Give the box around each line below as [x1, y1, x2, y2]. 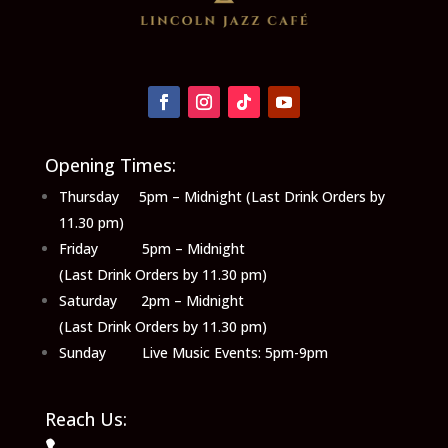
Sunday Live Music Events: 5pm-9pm [58, 342, 328, 362]
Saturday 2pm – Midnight [58, 290, 244, 310]
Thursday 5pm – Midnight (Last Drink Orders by [58, 186, 385, 206]
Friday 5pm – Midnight [58, 238, 245, 258]
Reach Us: [44, 406, 127, 431]
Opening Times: [44, 152, 176, 177]
